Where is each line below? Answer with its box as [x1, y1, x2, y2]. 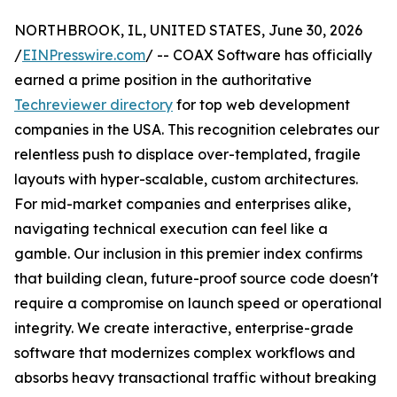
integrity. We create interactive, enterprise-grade [14, 319, 354, 338]
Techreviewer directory [14, 96, 173, 114]
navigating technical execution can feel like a [14, 220, 328, 238]
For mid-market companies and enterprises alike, [14, 195, 351, 214]
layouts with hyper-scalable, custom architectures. [14, 170, 358, 189]
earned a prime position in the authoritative [14, 71, 312, 90]
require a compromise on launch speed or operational [14, 294, 382, 313]
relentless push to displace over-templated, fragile [14, 145, 361, 164]
